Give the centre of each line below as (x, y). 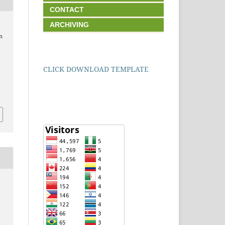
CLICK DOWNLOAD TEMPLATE (96, 69)
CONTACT (64, 10)
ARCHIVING (69, 25)
